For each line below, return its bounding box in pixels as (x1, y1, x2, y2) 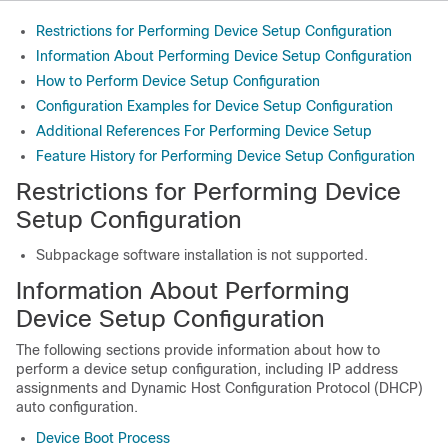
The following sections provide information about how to (16, 342, 380, 358)
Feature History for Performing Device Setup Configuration (36, 148, 415, 164)
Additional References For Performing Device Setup (36, 123, 372, 139)
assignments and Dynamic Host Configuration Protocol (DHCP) (16, 380, 423, 396)
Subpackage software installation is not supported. (36, 247, 368, 263)
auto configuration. (16, 399, 138, 415)
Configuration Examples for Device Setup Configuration (36, 98, 393, 114)
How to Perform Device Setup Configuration (36, 73, 320, 89)
